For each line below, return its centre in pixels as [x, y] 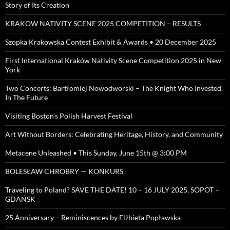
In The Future [26, 98]
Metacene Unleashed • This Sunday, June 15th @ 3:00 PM [96, 153]
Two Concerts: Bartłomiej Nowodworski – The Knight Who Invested [113, 88]
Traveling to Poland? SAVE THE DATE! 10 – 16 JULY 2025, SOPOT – [112, 190]
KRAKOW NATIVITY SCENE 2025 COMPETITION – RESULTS [103, 24]
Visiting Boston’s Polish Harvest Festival [69, 116]
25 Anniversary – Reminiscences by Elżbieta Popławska [93, 218]
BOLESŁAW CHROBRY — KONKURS [64, 171]
